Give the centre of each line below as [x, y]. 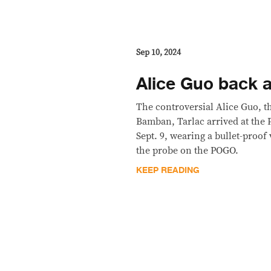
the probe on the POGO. [188, 150]
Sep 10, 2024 [159, 52]
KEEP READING [168, 170]
